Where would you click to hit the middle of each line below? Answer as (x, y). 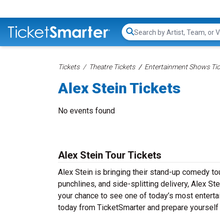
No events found (86, 111)
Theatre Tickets (112, 67)
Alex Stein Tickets (119, 88)
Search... (148, 37)
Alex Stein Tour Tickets (110, 155)
